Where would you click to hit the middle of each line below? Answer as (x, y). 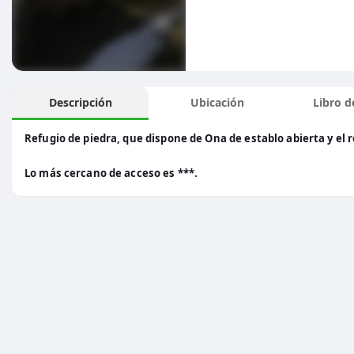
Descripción (80, 102)
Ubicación (217, 102)
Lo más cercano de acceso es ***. (111, 173)
